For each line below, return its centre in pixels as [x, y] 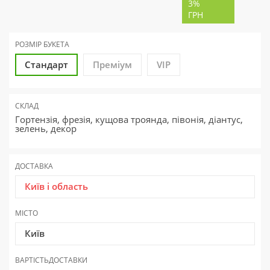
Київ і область [56, 187]
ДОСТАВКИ [68, 260]
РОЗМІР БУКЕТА [42, 45]
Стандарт [46, 65]
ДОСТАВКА [34, 166]
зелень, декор [46, 129]
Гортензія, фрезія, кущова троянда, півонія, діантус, [129, 120]
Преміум [112, 65]
